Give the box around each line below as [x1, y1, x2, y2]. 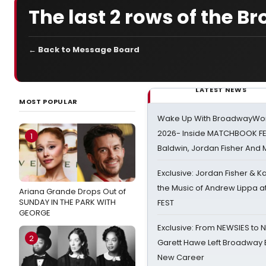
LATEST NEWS [195, 85, 247, 94]
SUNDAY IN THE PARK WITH [19, 197, 116, 208]
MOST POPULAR [19, 97, 78, 106]
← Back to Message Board [28, 44, 140, 55]
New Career [157, 252, 204, 263]
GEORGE [19, 207, 50, 218]
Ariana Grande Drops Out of [19, 186, 126, 197]
